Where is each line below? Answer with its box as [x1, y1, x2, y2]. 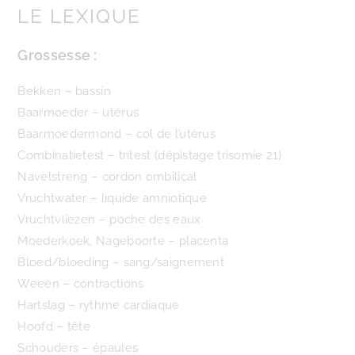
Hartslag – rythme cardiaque [17, 298, 180, 312]
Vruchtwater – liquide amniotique [17, 191, 208, 205]
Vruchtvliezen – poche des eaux [17, 212, 201, 227]
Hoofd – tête [17, 319, 91, 334]
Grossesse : [17, 47, 97, 63]
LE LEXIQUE [17, 5, 142, 28]
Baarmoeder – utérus [17, 105, 139, 120]
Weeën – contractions [17, 277, 144, 291]
